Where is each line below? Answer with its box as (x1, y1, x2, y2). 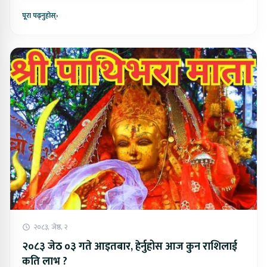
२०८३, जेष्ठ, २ (34, 221, 67, 233)
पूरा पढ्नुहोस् (22, 10, 56, 22)
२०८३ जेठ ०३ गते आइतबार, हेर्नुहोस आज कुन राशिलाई (22, 237, 237, 256)
